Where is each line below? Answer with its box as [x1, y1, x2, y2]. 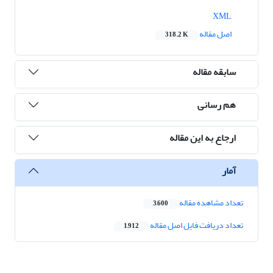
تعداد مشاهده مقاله [178, 194, 243, 211]
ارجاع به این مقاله [169, 128, 236, 147]
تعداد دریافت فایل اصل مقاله [149, 217, 243, 234]
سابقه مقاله [193, 62, 236, 81]
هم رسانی [197, 95, 236, 114]
